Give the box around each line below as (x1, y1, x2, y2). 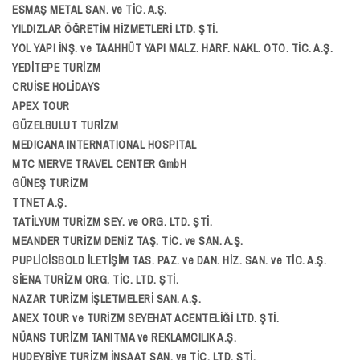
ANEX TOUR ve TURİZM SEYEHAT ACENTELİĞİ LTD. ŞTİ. (12, 311, 279, 325)
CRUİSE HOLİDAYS (12, 80, 100, 94)
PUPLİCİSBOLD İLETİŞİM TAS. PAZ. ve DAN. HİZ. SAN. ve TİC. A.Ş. (12, 253, 326, 268)
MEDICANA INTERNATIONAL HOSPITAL (12, 137, 197, 152)
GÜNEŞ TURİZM (12, 176, 88, 190)
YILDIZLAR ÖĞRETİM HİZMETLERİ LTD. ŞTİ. (12, 22, 218, 36)
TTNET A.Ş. (12, 195, 67, 210)
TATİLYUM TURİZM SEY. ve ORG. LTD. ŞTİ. (12, 215, 212, 229)
